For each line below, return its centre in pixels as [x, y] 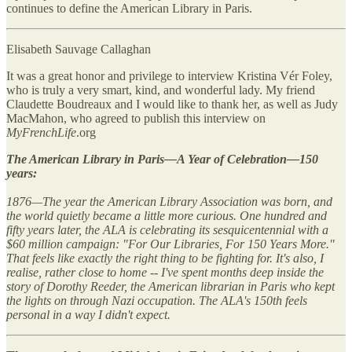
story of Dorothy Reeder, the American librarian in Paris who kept [170, 286]
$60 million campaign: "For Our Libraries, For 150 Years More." [170, 244]
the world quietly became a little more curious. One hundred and [167, 215]
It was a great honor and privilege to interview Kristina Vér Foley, [169, 75]
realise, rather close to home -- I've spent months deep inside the [165, 272]
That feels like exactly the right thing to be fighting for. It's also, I [165, 258]
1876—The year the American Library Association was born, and [169, 201]
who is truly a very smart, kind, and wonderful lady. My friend [161, 90]
